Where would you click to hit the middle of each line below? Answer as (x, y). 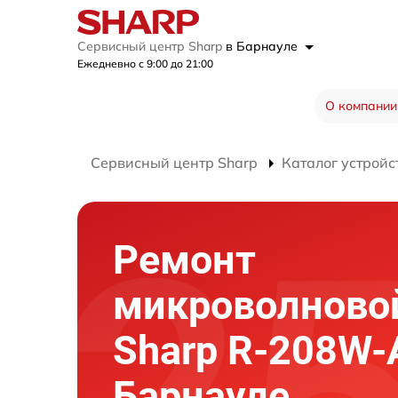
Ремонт (184, 260)
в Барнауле (263, 46)
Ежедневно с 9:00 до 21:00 (145, 64)
